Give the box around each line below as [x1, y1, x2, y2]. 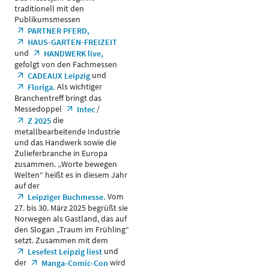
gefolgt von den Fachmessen [14, 59, 117, 70]
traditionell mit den [14, 3, 84, 14]
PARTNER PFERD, [27, 25, 89, 36]
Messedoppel [14, 103, 64, 114]
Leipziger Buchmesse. [27, 192, 106, 202]
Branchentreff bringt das [14, 92, 101, 103]
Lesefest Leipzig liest [27, 246, 102, 257]
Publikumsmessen [14, 14, 80, 25]
